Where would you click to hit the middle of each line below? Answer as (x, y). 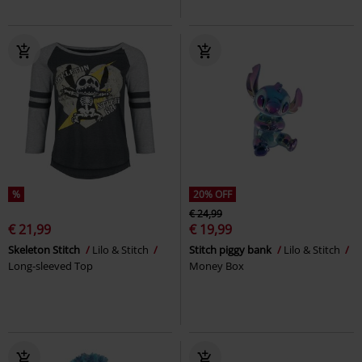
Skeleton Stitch (45, 249)
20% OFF (213, 194)
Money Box (217, 265)
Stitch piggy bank (232, 249)
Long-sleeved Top (51, 265)
